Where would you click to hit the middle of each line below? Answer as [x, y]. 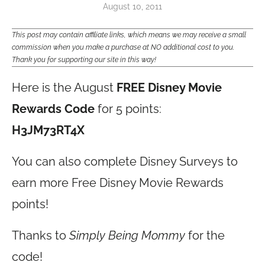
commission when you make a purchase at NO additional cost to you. [123, 47]
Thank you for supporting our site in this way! [84, 60]
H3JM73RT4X [48, 130]
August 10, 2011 [132, 7]
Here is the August [64, 88]
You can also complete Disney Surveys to [125, 161]
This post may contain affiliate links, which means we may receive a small [129, 35]
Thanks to [41, 235]
